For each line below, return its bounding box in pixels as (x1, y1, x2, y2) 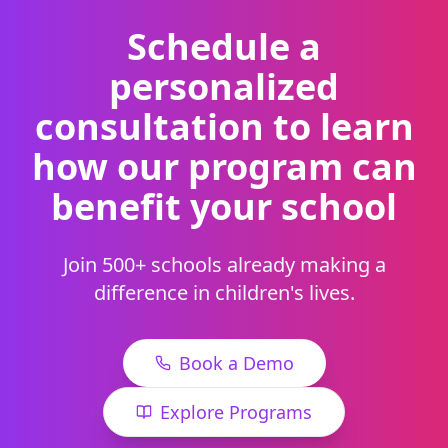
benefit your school (51, 181, 397, 231)
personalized (109, 61, 339, 111)
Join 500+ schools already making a (62, 250, 386, 278)
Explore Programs (160, 399, 312, 424)
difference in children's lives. (93, 278, 355, 306)
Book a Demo (178, 350, 294, 375)
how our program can (31, 141, 417, 191)
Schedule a (127, 21, 321, 71)
